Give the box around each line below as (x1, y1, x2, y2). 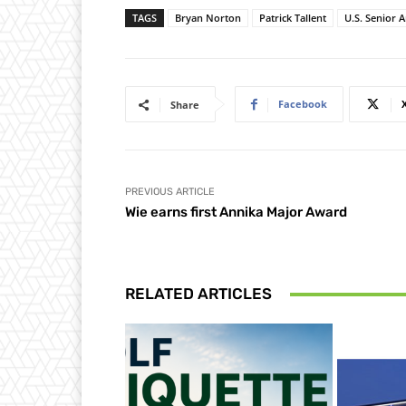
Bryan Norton (175, 11, 241, 25)
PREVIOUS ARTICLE (125, 186, 215, 198)
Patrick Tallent (259, 11, 326, 25)
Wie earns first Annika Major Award (125, 204, 347, 221)
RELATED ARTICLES (125, 285, 272, 304)
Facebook (278, 97, 327, 111)
